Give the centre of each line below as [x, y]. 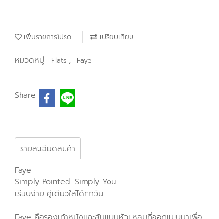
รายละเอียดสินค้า [48, 149]
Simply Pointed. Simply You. [66, 182]
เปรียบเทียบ [115, 37]
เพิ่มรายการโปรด [46, 37]
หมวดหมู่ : [33, 60]
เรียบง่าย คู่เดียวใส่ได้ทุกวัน [59, 194]
